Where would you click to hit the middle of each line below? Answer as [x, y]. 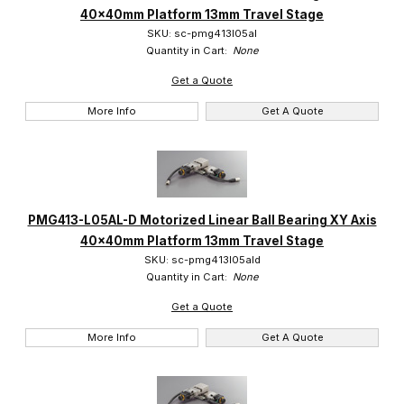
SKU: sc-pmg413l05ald [202, 259]
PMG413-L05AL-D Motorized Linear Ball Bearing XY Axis [202, 220]
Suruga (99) [83, 34]
